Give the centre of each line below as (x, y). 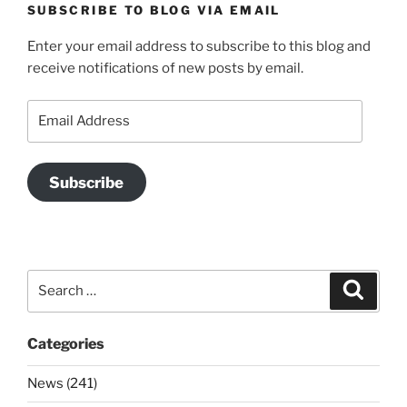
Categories (66, 343)
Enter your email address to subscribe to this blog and (199, 47)
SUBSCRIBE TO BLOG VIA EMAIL (154, 10)
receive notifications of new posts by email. (165, 69)
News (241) (62, 384)
